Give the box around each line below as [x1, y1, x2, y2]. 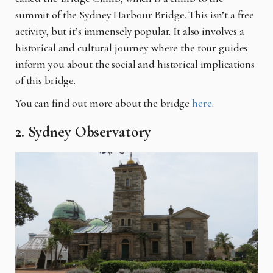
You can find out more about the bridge [15, 96, 190, 110]
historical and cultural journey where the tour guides [15, 41, 248, 55]
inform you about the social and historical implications [15, 57, 255, 71]
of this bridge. [15, 74, 76, 88]
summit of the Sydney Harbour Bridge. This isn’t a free [15, 8, 255, 22]
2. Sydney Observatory [15, 122, 152, 141]
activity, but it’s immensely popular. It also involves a [15, 24, 244, 38]
